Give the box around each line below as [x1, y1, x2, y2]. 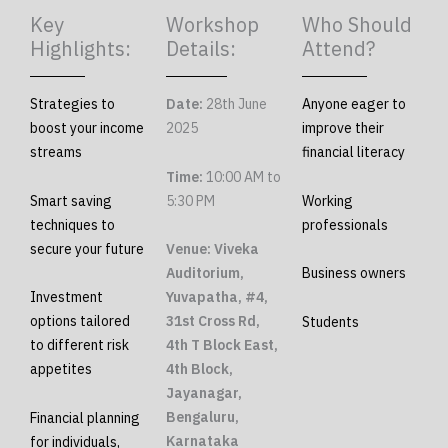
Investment [30, 288, 103, 307]
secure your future [30, 239, 144, 258]
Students [302, 312, 359, 331]
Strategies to [30, 95, 115, 114]
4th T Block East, [166, 336, 278, 355]
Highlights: [30, 35, 131, 63]
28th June [203, 95, 267, 114]
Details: [166, 35, 236, 63]
